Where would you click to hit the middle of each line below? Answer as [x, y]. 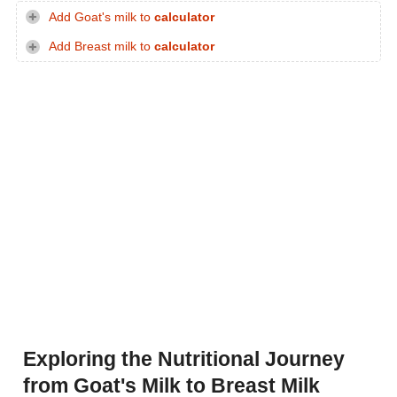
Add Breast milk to [101, 47]
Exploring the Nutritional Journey [184, 359]
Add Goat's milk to [101, 17]
